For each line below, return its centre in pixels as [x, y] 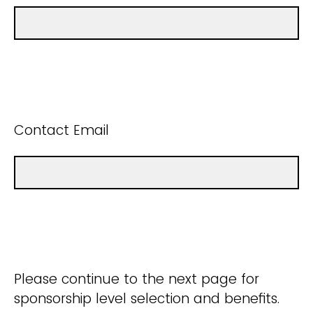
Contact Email [61, 130]
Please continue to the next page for [137, 279]
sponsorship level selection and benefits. [147, 298]
